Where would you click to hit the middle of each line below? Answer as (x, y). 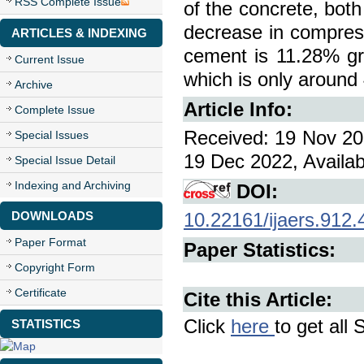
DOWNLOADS (52, 216)
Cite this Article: (258, 299)
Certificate (41, 292)
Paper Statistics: (260, 250)
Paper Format (50, 242)
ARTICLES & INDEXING (79, 33)
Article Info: (238, 109)
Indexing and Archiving (73, 185)
